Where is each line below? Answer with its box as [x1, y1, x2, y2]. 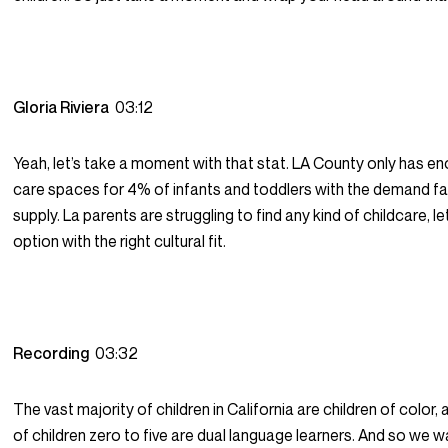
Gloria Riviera [13, 97, 116, 118]
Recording [13, 343, 96, 364]
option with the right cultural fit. [13, 231, 227, 252]
